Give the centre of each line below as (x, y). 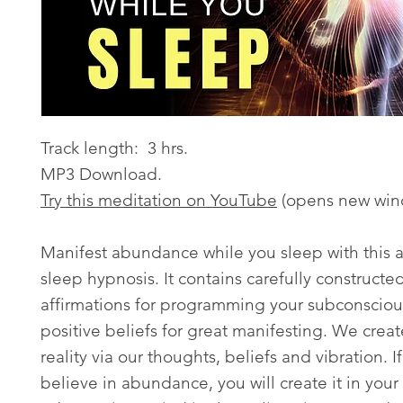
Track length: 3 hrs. (116, 148)
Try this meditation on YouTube (159, 200)
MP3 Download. (103, 174)
